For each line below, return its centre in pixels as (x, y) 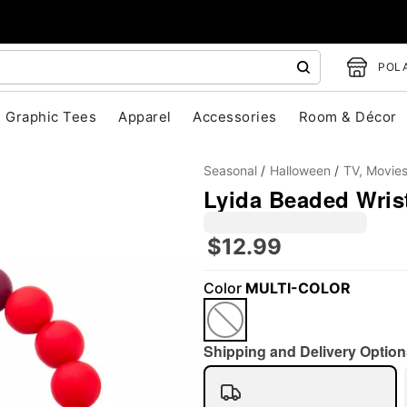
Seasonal (230, 170)
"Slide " (155, 303)
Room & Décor (347, 117)
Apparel (145, 117)
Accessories (235, 117)
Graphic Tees (51, 117)
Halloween (300, 170)
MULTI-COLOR (298, 288)
